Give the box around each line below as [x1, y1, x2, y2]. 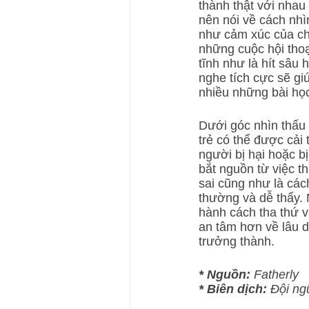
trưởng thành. [199, 234, 275, 248]
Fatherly [250, 267, 299, 281]
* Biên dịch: [199, 281, 267, 296]
